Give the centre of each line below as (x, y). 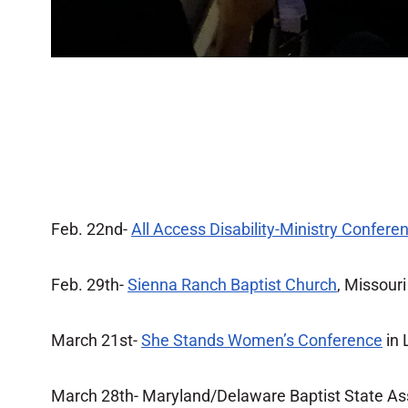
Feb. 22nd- (91, 229)
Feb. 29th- (89, 285)
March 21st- (96, 340)
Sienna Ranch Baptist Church (232, 285)
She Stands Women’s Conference (262, 340)
